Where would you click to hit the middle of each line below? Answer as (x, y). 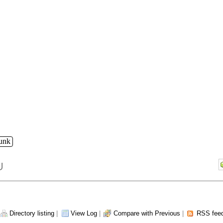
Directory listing (32, 214)
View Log (84, 214)
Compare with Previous (147, 214)
